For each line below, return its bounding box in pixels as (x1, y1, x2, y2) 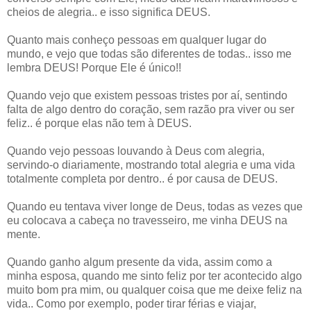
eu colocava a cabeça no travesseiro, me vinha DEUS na (7, 214, 287, 226)
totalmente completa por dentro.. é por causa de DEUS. (7, 172, 280, 185)
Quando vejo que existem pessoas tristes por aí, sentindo (7, 89, 287, 101)
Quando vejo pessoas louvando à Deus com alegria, (7, 144, 264, 157)
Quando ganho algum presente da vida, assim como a (7, 255, 272, 268)
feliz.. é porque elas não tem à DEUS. (7, 117, 194, 129)
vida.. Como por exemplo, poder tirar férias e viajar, (7, 297, 256, 310)
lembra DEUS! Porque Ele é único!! (7, 61, 181, 74)
